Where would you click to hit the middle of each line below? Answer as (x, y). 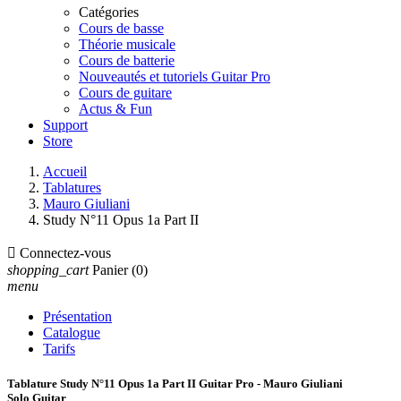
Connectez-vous (65, 253)
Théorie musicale (127, 44)
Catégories (109, 12)
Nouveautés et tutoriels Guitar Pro (175, 77)
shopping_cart (48, 270)
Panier (110, 270)
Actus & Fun (115, 109)
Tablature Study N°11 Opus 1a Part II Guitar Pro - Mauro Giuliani (175, 384)
